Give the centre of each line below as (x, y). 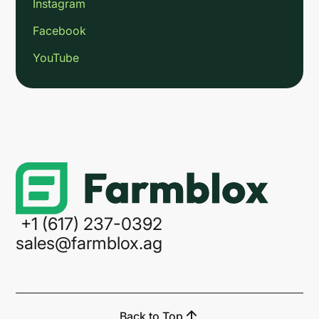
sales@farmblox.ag (89, 243)
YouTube (56, 57)
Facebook (60, 30)
